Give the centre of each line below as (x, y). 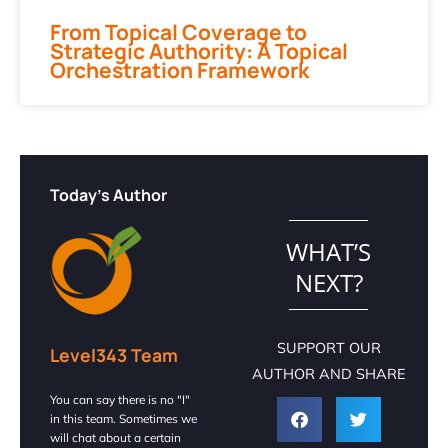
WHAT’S (329, 251)
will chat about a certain (115, 437)
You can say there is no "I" (120, 399)
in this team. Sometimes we (123, 418)
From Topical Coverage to (178, 31)
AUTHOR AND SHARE (329, 373)
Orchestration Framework (179, 69)
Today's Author (108, 194)
